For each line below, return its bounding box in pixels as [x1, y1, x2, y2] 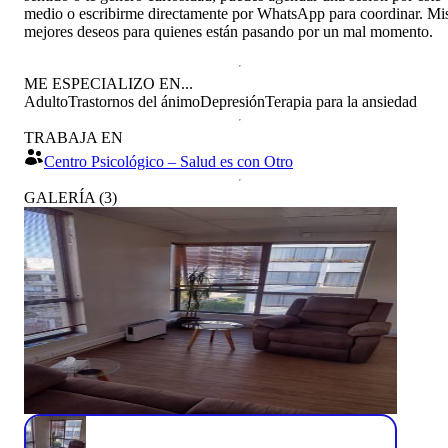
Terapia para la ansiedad [265, 92, 417, 110]
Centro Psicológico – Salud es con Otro [44, 152, 293, 170]
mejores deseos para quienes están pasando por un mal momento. [24, 22, 433, 40]
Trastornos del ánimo [68, 92, 200, 110]
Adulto [24, 92, 68, 110]
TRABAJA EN [24, 128, 123, 146]
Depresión [200, 92, 265, 110]
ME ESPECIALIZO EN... [24, 74, 193, 92]
